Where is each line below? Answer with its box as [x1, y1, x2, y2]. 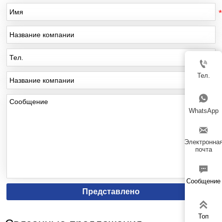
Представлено [82, 187, 140, 196]
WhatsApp [188, 107, 219, 114]
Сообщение [186, 177, 221, 185]
